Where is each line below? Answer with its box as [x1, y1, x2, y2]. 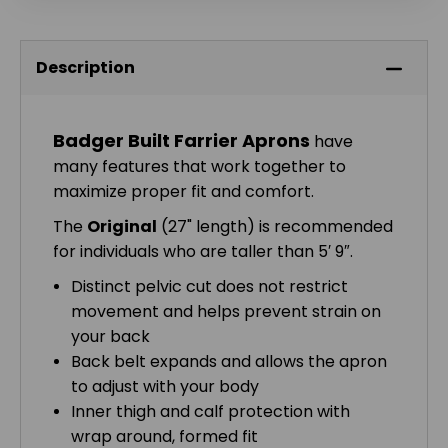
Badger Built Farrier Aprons [53, 127, 310, 153]
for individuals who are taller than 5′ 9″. [53, 239, 353, 263]
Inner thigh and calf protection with [71, 399, 351, 423]
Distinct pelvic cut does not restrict [71, 274, 349, 298]
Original [87, 214, 157, 238]
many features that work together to [53, 154, 346, 178]
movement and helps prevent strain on [71, 299, 382, 323]
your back [71, 324, 151, 348]
